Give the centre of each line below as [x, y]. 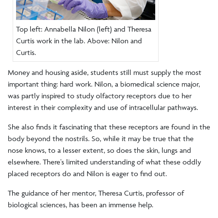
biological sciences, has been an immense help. [81, 204]
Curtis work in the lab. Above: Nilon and [79, 40]
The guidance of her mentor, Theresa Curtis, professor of [96, 193]
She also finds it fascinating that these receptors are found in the [109, 127]
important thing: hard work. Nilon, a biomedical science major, [104, 84]
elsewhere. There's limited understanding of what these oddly [104, 162]
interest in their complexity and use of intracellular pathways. [104, 107]
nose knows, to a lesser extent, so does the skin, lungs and [100, 150]
